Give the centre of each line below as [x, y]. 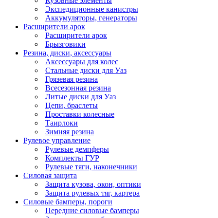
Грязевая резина [72, 79]
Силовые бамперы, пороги [68, 202]
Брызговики [65, 44]
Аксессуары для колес [82, 62]
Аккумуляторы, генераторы [91, 18]
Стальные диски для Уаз [86, 71]
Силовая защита [50, 176]
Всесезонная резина [78, 88]
